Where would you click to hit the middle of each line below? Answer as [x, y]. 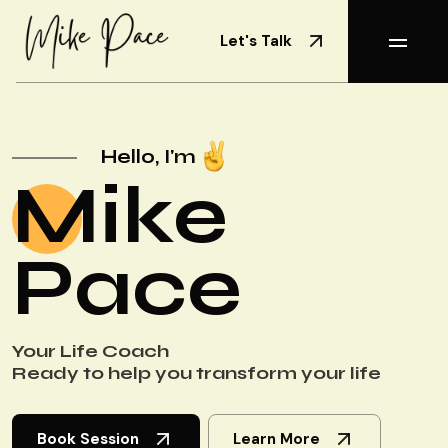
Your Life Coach [90, 351]
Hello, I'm [148, 156]
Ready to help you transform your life [196, 373]
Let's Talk [256, 40]
